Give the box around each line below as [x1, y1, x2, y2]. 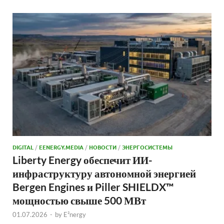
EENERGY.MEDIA [39, 143, 83, 151]
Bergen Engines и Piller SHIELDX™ [12, 180, 173, 193]
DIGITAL [12, 143, 33, 151]
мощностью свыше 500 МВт [12, 194, 146, 207]
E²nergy [63, 210, 86, 219]
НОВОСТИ [89, 143, 116, 151]
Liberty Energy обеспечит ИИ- [12, 153, 152, 166]
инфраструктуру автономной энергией [12, 167, 196, 180]
